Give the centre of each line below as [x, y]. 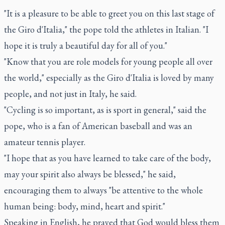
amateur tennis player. [45, 142]
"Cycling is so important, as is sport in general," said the [105, 109]
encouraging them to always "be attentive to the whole [103, 190]
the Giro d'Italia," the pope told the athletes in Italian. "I [106, 29]
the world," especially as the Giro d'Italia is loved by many [109, 77]
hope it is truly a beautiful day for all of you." [86, 45]
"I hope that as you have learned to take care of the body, [107, 158]
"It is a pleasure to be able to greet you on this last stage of [109, 13]
